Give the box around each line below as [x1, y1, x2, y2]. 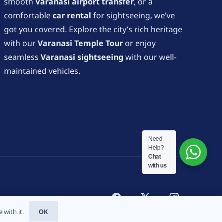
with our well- [123, 52, 176, 63]
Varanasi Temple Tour [38, 38, 123, 49]
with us [148, 162, 167, 169]
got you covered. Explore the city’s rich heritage [4, 24, 182, 35]
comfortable [4, 10, 53, 21]
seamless [4, 52, 41, 63]
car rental [53, 10, 91, 21]
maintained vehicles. [4, 65, 80, 77]
